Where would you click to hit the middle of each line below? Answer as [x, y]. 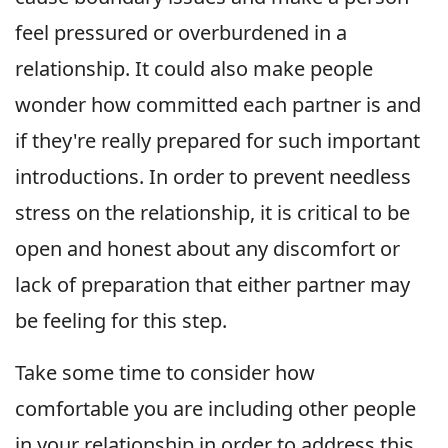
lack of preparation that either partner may [212, 284]
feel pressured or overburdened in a [181, 32]
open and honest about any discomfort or [207, 248]
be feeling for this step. [121, 320]
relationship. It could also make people [194, 68]
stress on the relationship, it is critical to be [212, 212]
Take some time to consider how [165, 372]
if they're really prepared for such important [217, 140]
